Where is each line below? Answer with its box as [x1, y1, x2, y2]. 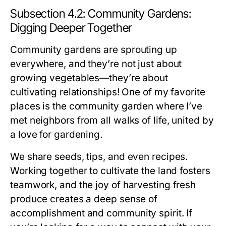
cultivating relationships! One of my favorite [10, 86, 205, 98]
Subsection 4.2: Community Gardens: [10, 7, 192, 21]
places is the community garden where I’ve [10, 100, 203, 112]
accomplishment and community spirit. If [10, 207, 193, 219]
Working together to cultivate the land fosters [10, 165, 210, 177]
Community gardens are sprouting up [10, 44, 177, 55]
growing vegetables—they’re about [10, 72, 168, 84]
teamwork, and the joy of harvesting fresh [10, 179, 196, 191]
